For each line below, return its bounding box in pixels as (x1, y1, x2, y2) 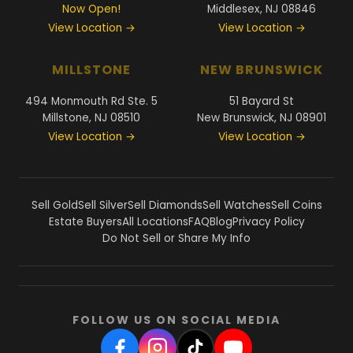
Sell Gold (31, 197, 78, 213)
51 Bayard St (229, 93, 294, 109)
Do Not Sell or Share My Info (102, 230, 251, 246)
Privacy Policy (232, 214, 305, 229)
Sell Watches (202, 197, 271, 213)
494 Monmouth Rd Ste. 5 (25, 93, 158, 109)
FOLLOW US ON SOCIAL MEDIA (72, 311, 281, 328)
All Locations (121, 214, 188, 229)
